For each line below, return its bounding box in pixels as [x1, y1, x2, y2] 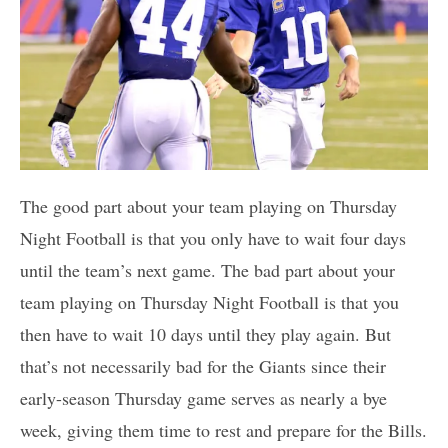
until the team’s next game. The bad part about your [20, 257, 395, 282]
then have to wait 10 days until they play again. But [20, 321, 391, 346]
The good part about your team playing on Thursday [20, 193, 397, 218]
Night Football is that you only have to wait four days [20, 225, 406, 250]
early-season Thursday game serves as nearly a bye [20, 385, 387, 410]
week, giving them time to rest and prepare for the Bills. [20, 417, 427, 442]
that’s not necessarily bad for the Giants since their [20, 353, 386, 378]
